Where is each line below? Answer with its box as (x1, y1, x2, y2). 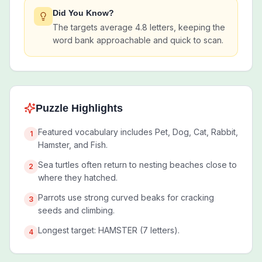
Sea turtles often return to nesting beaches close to (38, 160, 237, 170)
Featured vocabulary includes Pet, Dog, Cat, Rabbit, (38, 127, 238, 137)
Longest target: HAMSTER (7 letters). (38, 225, 180, 235)
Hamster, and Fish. (38, 140, 108, 150)
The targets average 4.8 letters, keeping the (53, 22, 225, 32)
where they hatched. (38, 173, 118, 182)
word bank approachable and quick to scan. (53, 35, 223, 45)
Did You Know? (53, 8, 114, 18)
